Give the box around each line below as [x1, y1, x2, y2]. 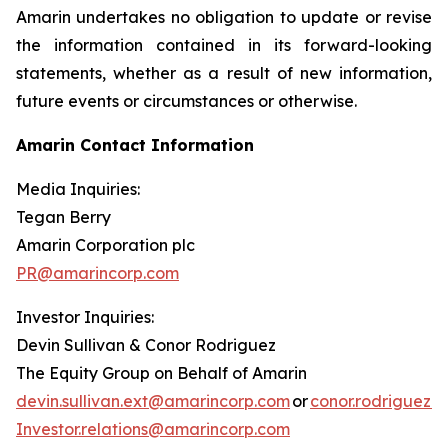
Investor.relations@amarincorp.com [16, 419, 290, 439]
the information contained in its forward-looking [16, 35, 432, 55]
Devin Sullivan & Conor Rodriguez [16, 335, 282, 355]
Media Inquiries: [16, 179, 146, 199]
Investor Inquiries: [16, 307, 154, 327]
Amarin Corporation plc [16, 235, 201, 255]
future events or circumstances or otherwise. [16, 91, 361, 111]
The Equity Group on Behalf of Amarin [16, 363, 315, 383]
